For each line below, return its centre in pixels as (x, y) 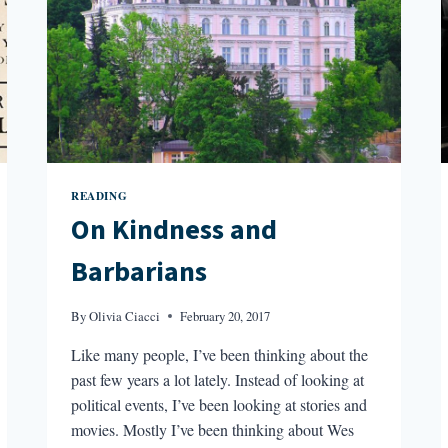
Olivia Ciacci (125, 315)
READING (99, 195)
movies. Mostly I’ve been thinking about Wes (213, 429)
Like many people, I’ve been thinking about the (220, 354)
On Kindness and (174, 230)
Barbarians (139, 272)
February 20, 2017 (225, 315)
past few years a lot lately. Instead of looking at (218, 379)
